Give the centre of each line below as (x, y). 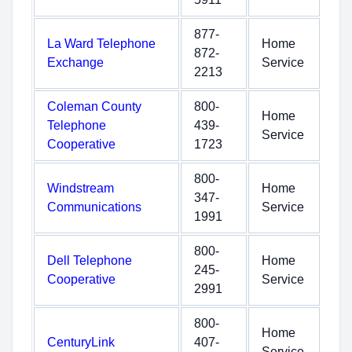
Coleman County (94, 106)
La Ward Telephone (101, 44)
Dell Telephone (90, 260)
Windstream (81, 188)
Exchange (75, 62)
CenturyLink (81, 342)
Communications (94, 207)
